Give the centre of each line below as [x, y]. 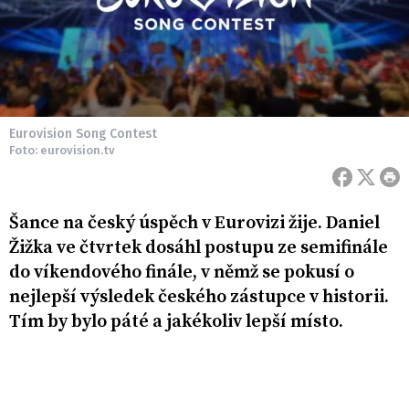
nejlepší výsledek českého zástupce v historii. [199, 298]
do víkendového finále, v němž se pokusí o [182, 273]
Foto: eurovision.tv [62, 151]
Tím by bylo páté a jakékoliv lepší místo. [178, 322]
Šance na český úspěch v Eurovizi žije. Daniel [194, 224]
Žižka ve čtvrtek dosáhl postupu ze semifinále [199, 248]
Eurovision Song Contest [83, 134]
